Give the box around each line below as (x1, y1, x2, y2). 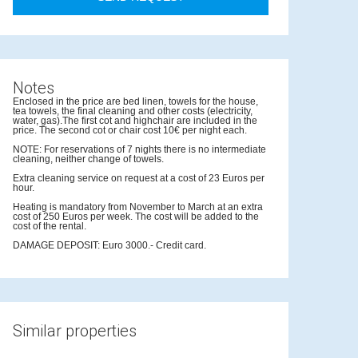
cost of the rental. (13, 221, 86, 232)
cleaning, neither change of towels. (13, 153, 164, 165)
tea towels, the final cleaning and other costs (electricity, (13, 105, 253, 117)
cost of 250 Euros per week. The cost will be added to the (13, 211, 259, 222)
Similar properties (13, 321, 137, 340)
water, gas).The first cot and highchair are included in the (13, 115, 257, 126)
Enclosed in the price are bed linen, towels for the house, (13, 96, 258, 107)
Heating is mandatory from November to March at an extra (13, 201, 263, 213)
